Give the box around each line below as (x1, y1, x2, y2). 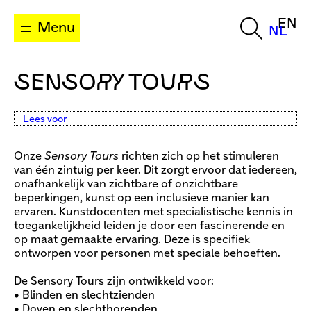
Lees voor (23, 114, 67, 124)
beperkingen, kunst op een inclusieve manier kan (14, 192, 269, 203)
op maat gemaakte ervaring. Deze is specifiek (14, 234, 250, 245)
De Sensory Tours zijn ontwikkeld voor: (14, 276, 214, 287)
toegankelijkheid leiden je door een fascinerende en (14, 220, 285, 231)
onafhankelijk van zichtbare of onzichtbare (14, 178, 238, 190)
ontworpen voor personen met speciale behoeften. (14, 248, 280, 259)
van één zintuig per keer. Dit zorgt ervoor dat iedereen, (14, 165, 297, 176)
